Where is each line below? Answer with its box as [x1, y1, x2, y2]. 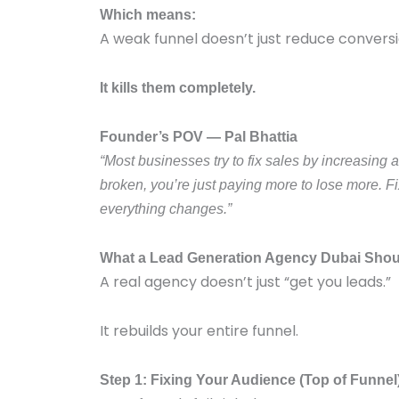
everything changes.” [100, 201, 232, 216]
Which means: [100, 7, 196, 22]
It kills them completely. [100, 80, 256, 95]
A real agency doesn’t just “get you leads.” [100, 272, 391, 292]
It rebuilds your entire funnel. [100, 321, 298, 341]
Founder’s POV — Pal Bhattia [100, 129, 297, 144]
